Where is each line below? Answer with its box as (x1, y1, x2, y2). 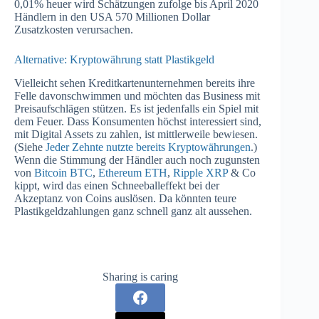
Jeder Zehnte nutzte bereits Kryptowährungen (46, 140, 251, 153)
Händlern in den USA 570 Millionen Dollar (14, 11, 210, 23)
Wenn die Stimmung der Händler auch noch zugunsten (14, 153, 260, 166)
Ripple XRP (173, 166, 228, 179)
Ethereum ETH (98, 166, 167, 179)
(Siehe (14, 140, 46, 153)
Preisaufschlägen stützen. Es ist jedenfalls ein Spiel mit (14, 102, 258, 115)
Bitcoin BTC (34, 166, 93, 179)
